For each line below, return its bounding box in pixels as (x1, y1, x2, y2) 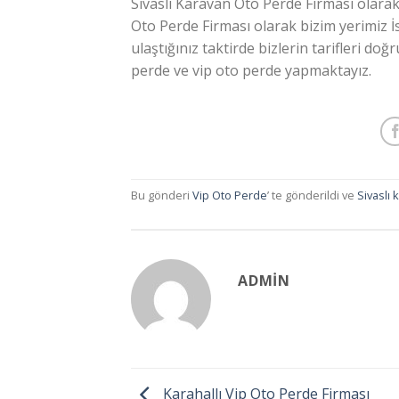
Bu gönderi (131, 186, 193, 203)
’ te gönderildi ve (267, 186, 358, 203)
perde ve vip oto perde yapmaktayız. (131, 60, 371, 80)
